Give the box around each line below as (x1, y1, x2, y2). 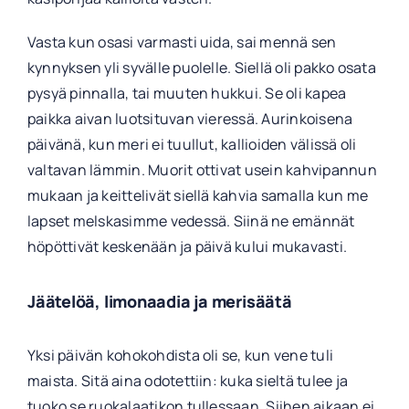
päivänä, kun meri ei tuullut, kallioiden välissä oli (26, 133, 357, 154)
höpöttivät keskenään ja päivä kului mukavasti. (26, 236, 348, 257)
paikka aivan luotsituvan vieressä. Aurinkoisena (26, 108, 353, 129)
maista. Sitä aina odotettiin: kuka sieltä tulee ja (26, 371, 348, 392)
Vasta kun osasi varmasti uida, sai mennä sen (26, 31, 337, 52)
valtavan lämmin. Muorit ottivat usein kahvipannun (26, 159, 377, 180)
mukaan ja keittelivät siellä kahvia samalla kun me (26, 184, 368, 205)
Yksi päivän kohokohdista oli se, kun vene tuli (26, 345, 334, 366)
